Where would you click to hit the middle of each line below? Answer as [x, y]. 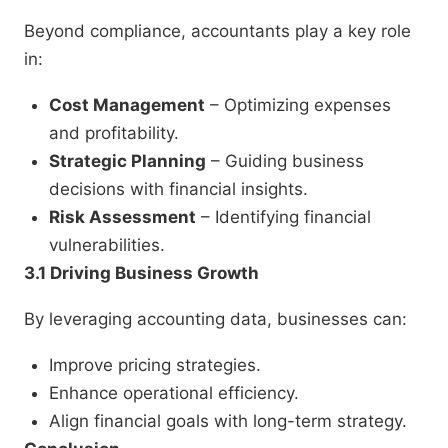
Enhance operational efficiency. [174, 393]
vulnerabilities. [107, 245]
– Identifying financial [283, 217]
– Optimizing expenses [298, 105]
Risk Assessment [122, 217]
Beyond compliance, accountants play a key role [217, 31]
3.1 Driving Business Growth [141, 273]
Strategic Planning [127, 161]
